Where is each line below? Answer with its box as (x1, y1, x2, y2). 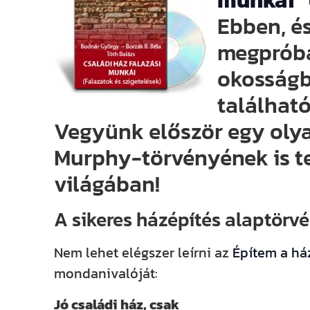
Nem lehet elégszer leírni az (54, 242, 233, 264)
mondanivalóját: (54, 263, 158, 284)
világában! (54, 167, 161, 201)
